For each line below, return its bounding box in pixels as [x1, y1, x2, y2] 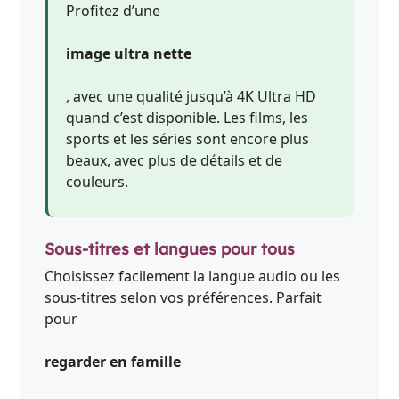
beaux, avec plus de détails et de [66, 151, 283, 171]
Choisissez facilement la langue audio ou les [45, 265, 341, 286]
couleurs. [66, 172, 129, 192]
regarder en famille [45, 351, 182, 371]
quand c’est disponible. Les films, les [66, 108, 309, 128]
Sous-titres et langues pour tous [45, 238, 296, 258]
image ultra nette [66, 44, 192, 64]
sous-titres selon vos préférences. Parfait [45, 287, 322, 307]
